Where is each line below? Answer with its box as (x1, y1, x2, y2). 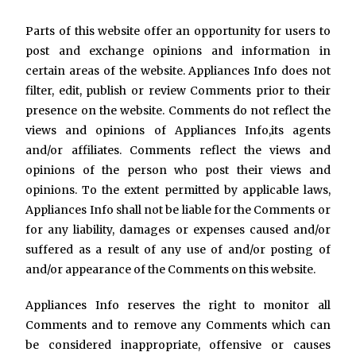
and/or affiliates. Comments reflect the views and (25, 143, 331, 157)
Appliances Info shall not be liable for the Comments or (25, 203, 331, 217)
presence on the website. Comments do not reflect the (25, 103, 331, 118)
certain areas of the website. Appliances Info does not (25, 64, 331, 78)
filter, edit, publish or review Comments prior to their (25, 83, 331, 98)
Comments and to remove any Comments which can (25, 318, 331, 332)
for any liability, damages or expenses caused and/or (25, 222, 331, 237)
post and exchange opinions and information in (25, 44, 331, 58)
